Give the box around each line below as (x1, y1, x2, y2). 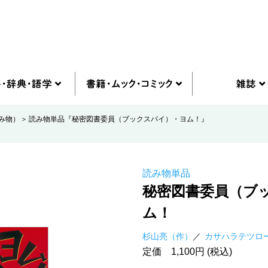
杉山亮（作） (142, 232, 193, 241)
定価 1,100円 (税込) (142, 246, 232, 257)
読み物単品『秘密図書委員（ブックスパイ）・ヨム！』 (29, 115, 208, 123)
